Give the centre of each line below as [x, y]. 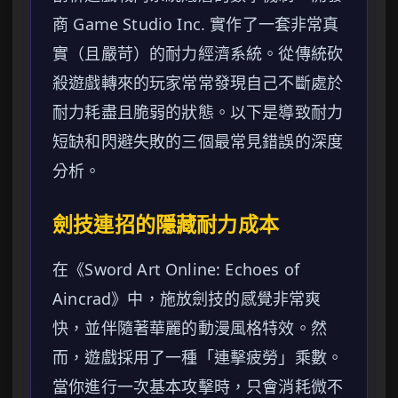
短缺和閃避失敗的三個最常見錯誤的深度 [198, 142]
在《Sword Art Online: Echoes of [176, 270]
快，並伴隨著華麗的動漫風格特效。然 [190, 328]
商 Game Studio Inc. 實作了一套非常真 [196, 24]
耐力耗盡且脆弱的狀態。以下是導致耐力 [198, 112]
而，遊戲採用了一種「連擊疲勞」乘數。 [198, 358]
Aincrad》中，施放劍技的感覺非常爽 [187, 299]
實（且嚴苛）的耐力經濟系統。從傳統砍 [198, 54]
